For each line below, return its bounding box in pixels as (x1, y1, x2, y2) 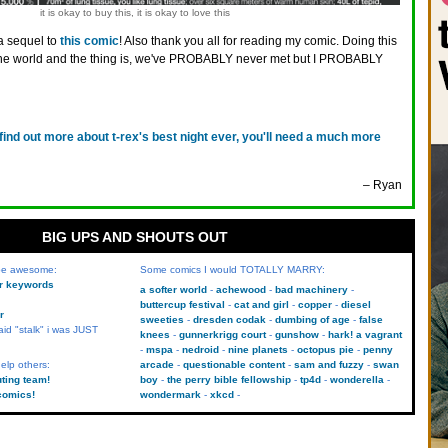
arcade (139, 359, 174, 370)
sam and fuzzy (293, 359, 364, 370)
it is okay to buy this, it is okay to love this (39, 7, 230, 18)
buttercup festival (139, 299, 225, 310)
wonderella (329, 374, 384, 385)
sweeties (139, 314, 184, 325)
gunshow (274, 329, 319, 340)
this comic (60, 34, 119, 48)
